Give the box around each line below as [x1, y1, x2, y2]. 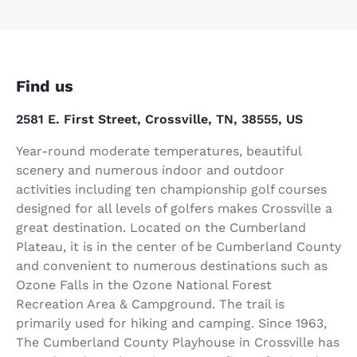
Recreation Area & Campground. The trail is [16, 296, 284, 312]
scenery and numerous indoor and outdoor [16, 162, 284, 178]
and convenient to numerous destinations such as [16, 257, 328, 273]
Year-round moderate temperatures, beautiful [16, 143, 301, 159]
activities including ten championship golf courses [16, 181, 327, 197]
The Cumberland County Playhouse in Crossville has [16, 334, 339, 350]
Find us [16, 76, 73, 96]
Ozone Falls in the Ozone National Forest [16, 277, 272, 292]
